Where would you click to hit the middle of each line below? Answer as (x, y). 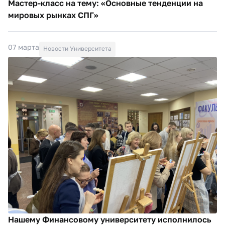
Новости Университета (77, 49)
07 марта (24, 47)
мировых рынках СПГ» (53, 15)
